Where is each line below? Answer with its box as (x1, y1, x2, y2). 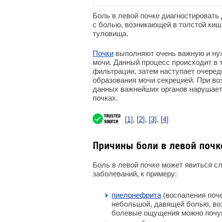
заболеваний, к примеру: (93, 169, 177, 178)
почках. (93, 94, 118, 102)
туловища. (93, 29, 128, 38)
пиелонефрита (111, 191, 161, 199)
